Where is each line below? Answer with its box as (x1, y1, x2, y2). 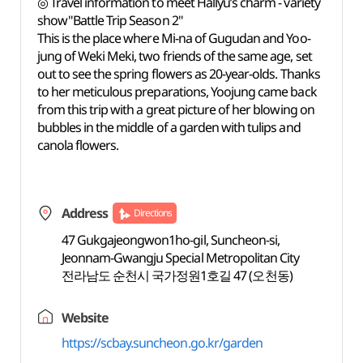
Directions (133, 206, 173, 220)
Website (61, 309, 109, 327)
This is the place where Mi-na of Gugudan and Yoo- (36, 29, 310, 47)
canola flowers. (36, 136, 119, 154)
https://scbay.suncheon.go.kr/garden (61, 334, 263, 352)
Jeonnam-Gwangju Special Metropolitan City (61, 249, 300, 267)
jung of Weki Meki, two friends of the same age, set (36, 47, 312, 65)
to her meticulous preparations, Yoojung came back (36, 83, 317, 100)
